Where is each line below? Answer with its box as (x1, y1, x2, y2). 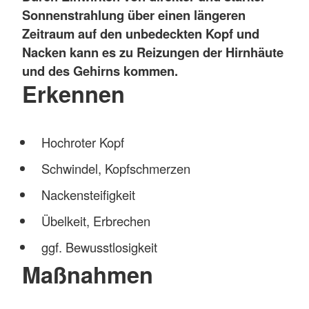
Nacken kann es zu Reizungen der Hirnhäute (22, 42, 283, 61)
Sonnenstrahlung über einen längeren (22, 5, 246, 24)
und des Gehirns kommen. (22, 61, 178, 80)
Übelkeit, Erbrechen (41, 212, 150, 230)
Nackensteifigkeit (41, 186, 135, 204)
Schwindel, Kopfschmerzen (41, 159, 190, 177)
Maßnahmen (22, 257, 153, 290)
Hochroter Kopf (41, 132, 124, 151)
